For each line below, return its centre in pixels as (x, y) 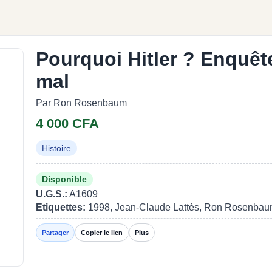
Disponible (64, 179)
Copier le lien (102, 233)
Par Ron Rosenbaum (81, 103)
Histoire (56, 148)
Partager (55, 233)
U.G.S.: (52, 194)
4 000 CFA (67, 124)
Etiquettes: (61, 207)
